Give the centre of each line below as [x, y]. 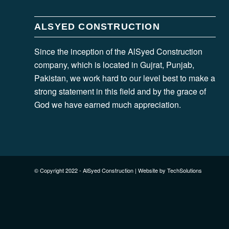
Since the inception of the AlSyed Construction [118, 52]
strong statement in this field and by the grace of [120, 91]
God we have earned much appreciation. [108, 105]
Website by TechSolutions [170, 170]
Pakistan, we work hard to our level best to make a [125, 78]
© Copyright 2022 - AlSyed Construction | [86, 170]
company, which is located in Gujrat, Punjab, [114, 65]
